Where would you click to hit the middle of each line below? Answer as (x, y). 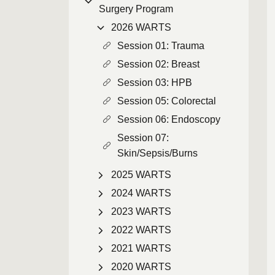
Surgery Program (136, 9)
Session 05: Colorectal (167, 101)
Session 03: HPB (155, 83)
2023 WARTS (141, 211)
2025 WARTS (141, 175)
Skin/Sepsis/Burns (157, 153)
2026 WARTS (141, 27)
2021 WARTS (141, 248)
